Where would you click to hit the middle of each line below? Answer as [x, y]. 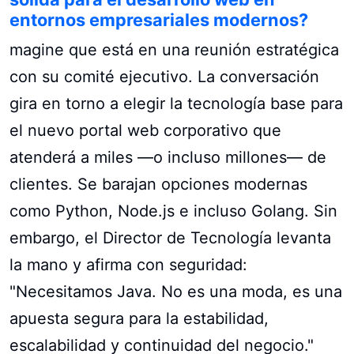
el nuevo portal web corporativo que [145, 130]
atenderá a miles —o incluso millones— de [168, 157]
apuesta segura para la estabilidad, [139, 318]
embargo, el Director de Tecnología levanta [170, 237]
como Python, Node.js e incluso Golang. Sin [173, 211]
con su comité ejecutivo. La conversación [164, 76]
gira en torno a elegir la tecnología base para [176, 103]
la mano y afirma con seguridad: [128, 264]
